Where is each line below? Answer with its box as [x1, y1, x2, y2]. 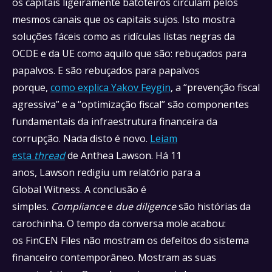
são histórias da [178, 200, 251, 213]
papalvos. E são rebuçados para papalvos [12, 64, 200, 77]
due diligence [115, 200, 178, 213]
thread [34, 149, 65, 162]
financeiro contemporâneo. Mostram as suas [12, 251, 216, 264]
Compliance [51, 200, 107, 213]
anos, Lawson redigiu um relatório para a [12, 166, 200, 179]
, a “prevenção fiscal [171, 81, 260, 94]
